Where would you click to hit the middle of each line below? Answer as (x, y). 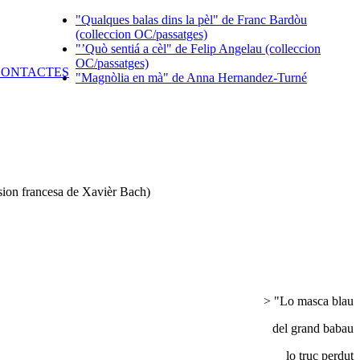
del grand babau (313, 328)
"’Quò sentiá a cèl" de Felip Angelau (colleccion (198, 49)
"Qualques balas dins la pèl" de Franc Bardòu (191, 20)
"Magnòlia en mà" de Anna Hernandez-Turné (191, 78)
